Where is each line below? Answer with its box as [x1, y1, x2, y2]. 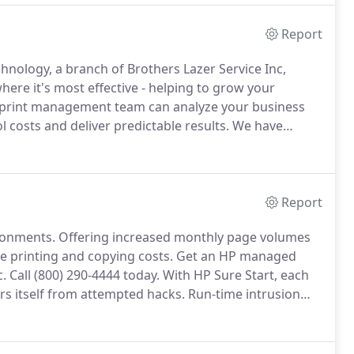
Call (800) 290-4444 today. [6, 266, 160, 284]
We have [229, 117, 283, 134]
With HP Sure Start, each [160, 266, 309, 284]
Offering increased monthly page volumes [55, 228, 311, 246]
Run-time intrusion [185, 285, 300, 303]
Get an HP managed [173, 247, 296, 265]
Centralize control [200, 304, 310, 322]
